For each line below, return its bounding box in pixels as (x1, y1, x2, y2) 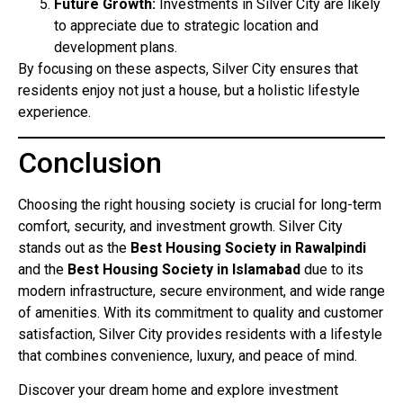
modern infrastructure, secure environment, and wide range (18, 282, 385, 300)
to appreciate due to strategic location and (54, 17, 318, 35)
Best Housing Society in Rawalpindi (130, 238, 366, 256)
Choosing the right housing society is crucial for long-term (18, 195, 381, 213)
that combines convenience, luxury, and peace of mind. (18, 346, 357, 364)
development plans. (54, 39, 177, 57)
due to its (300, 260, 363, 278)
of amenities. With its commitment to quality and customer (18, 303, 383, 321)
